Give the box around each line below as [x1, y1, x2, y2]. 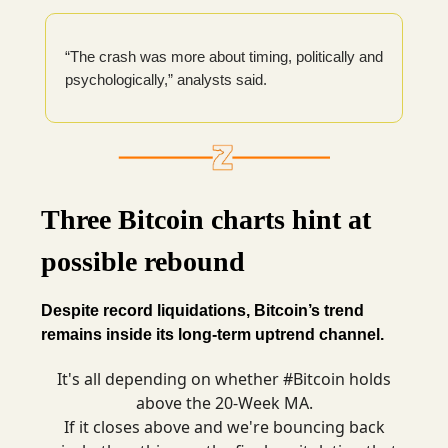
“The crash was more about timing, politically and [65, 48, 383, 66]
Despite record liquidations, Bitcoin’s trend [41, 302, 364, 320]
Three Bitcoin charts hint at [41, 204, 371, 236]
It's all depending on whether [57, 368, 283, 391]
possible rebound [41, 246, 245, 278]
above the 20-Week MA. [135, 392, 313, 415]
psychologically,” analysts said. [65, 71, 267, 89]
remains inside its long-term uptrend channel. [41, 326, 384, 344]
